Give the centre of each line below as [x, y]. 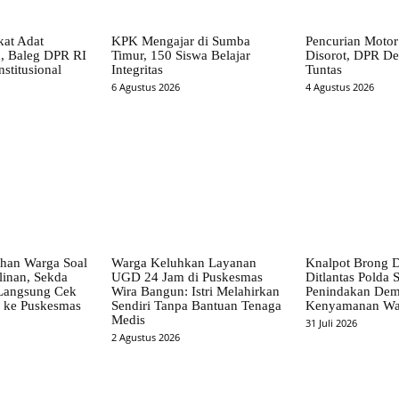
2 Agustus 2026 [146, 338]
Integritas [138, 69]
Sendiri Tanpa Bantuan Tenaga [197, 306]
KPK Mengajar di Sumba [181, 41]
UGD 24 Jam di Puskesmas [187, 277]
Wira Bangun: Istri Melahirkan [196, 292]
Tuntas [323, 69]
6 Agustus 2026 [146, 86]
